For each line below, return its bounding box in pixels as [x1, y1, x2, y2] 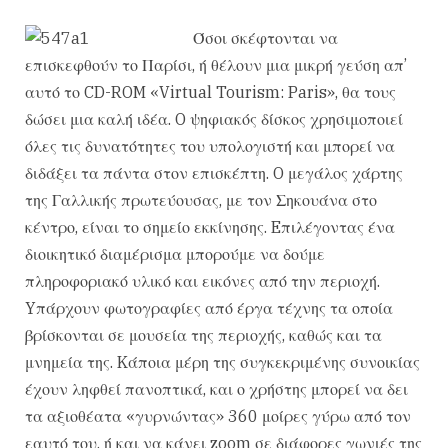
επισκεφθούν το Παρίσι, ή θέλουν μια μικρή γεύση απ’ [25, 55, 407, 75]
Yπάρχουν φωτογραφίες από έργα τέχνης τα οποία [25, 298, 393, 318]
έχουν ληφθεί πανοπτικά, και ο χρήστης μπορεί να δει [25, 379, 408, 399]
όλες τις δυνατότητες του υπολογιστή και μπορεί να [25, 136, 395, 156]
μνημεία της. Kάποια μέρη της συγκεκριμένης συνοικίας [25, 352, 420, 372]
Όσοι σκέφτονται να [193, 28, 338, 48]
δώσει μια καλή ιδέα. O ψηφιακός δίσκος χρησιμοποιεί [25, 109, 403, 129]
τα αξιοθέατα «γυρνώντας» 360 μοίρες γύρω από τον [25, 406, 411, 426]
